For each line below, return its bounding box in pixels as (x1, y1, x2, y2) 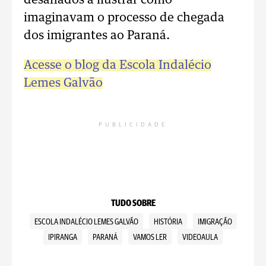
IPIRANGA (48, 233, 77, 242)
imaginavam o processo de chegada (24, 12, 224, 24)
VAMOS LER (133, 233, 167, 242)
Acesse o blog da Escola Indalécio (24, 59, 211, 71)
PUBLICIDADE (99, 122, 167, 128)
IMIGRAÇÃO (197, 218, 232, 226)
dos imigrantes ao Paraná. (24, 30, 170, 42)
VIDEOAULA (182, 233, 218, 242)
